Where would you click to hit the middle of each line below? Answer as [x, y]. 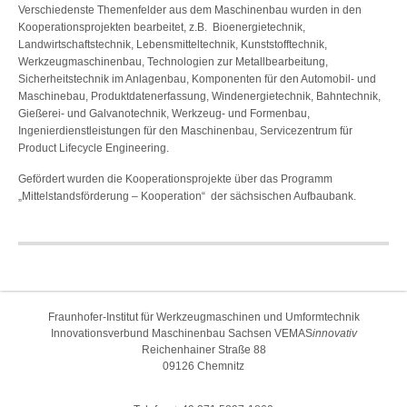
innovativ [334, 334]
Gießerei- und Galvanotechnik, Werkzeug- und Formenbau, [164, 114]
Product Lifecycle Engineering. [94, 149]
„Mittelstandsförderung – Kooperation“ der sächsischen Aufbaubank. [187, 197]
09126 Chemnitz [203, 367]
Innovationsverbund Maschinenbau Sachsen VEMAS [181, 334]
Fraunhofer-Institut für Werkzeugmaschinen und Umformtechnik [203, 318]
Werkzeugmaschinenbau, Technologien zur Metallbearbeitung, [173, 62]
